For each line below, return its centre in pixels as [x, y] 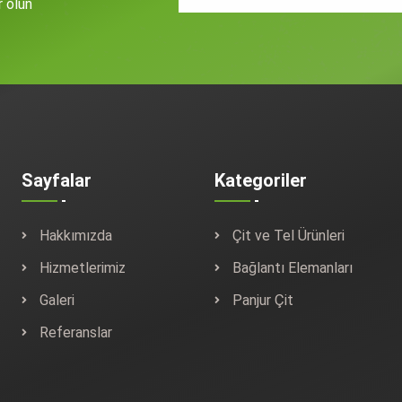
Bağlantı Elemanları [293, 267]
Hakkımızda [76, 235]
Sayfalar [57, 180]
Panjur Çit [263, 300]
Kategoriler [261, 180]
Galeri [57, 300]
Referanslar [76, 332]
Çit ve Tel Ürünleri [288, 235]
